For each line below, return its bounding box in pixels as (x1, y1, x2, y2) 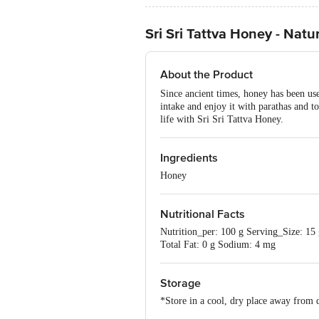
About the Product (160, 68, 253, 82)
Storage (160, 276, 201, 291)
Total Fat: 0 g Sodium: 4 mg (160, 239, 276, 250)
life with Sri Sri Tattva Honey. (160, 114, 283, 125)
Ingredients (160, 151, 218, 165)
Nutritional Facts (160, 207, 245, 221)
